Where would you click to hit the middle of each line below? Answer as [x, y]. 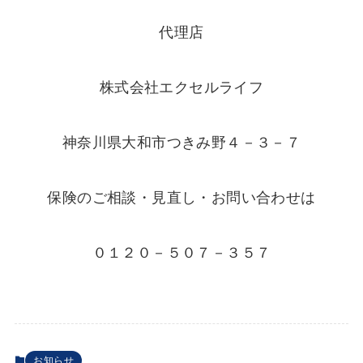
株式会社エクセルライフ [181, 88]
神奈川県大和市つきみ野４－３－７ [181, 143]
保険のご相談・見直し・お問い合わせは [181, 197]
